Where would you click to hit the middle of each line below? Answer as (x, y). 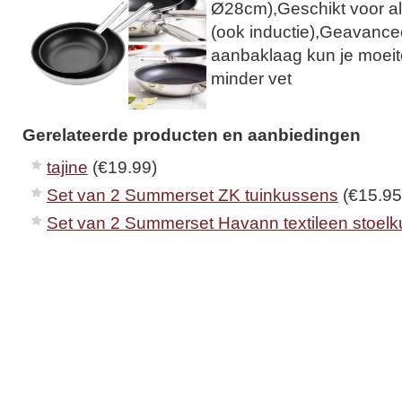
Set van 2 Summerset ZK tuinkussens (192, 194)
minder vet (251, 78)
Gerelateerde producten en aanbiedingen (192, 134)
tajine (67, 166)
